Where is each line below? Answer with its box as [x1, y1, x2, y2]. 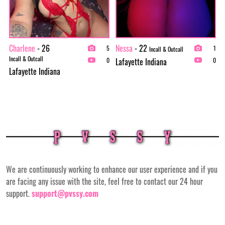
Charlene [9, 42, 35, 54]
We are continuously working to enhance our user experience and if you [6, 163, 217, 176]
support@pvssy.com [32, 187, 98, 200]
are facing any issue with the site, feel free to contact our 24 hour [6, 175, 203, 188]
